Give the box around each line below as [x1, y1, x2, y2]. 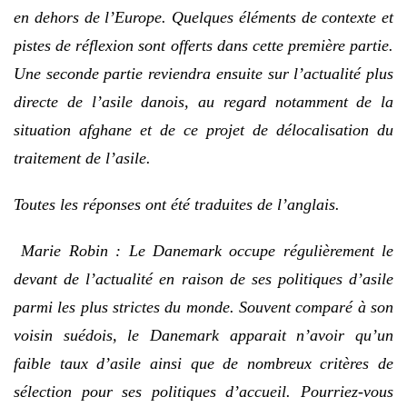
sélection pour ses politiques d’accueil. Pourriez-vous [14, 382, 393, 401]
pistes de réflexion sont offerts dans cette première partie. [14, 35, 393, 55]
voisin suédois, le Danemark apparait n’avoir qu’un [14, 325, 393, 344]
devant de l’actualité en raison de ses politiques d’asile [14, 269, 393, 288]
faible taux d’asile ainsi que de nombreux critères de [14, 353, 393, 372]
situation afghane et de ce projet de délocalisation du [14, 120, 393, 139]
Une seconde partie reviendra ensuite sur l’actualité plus [14, 64, 393, 83]
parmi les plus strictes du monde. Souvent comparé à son [14, 297, 393, 316]
